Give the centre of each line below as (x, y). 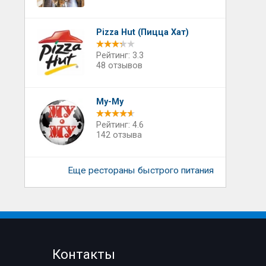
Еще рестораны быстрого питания (140, 170)
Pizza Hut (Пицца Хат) (142, 32)
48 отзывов (119, 66)
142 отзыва (119, 135)
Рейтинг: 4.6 (120, 125)
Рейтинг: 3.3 (120, 56)
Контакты (84, 254)
